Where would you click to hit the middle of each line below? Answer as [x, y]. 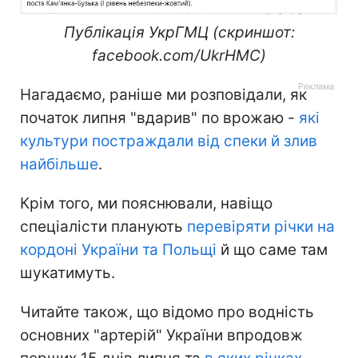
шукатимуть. [68, 273]
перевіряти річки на [261, 227]
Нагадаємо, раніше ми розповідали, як [163, 95]
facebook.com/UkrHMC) [179, 56]
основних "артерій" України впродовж [161, 336]
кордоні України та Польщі [118, 250]
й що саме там [272, 250]
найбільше [59, 165]
